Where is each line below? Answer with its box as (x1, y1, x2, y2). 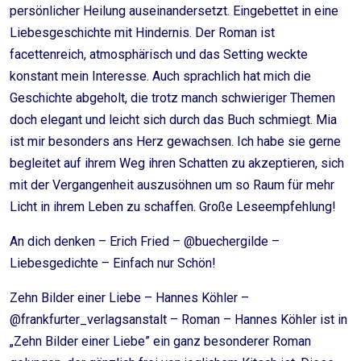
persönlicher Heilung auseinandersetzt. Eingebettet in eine (10, 3, 338, 19)
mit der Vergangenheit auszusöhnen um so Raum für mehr (10, 177, 334, 193)
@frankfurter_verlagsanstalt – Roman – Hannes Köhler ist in (10, 312, 347, 327)
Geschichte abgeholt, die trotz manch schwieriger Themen (10, 90, 335, 106)
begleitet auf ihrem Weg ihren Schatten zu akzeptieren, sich (10, 156, 344, 171)
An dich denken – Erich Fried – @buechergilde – (10, 234, 280, 249)
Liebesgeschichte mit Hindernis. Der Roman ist (10, 25, 275, 40)
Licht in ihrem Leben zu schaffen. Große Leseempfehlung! (10, 199, 336, 214)
